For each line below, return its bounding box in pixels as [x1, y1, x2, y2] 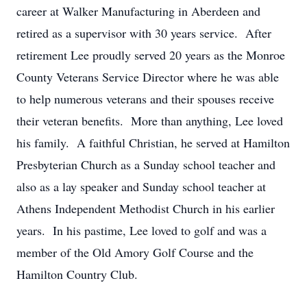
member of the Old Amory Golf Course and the [16, 244, 254, 260]
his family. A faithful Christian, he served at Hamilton [16, 134, 290, 151]
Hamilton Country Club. [16, 266, 145, 282]
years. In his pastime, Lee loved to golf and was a [16, 222, 267, 238]
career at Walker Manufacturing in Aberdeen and [16, 3, 260, 19]
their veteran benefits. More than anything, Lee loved [16, 112, 283, 129]
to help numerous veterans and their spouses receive [16, 90, 274, 107]
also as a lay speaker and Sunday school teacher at [16, 178, 266, 195]
